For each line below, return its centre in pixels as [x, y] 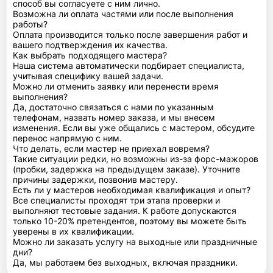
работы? [30, 24]
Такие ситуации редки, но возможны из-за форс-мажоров [136, 158]
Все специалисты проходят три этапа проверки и [116, 200]
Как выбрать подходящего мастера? [90, 55]
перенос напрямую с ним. [67, 138]
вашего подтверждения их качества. [90, 44]
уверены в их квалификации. [73, 231]
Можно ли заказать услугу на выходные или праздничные [135, 241]
